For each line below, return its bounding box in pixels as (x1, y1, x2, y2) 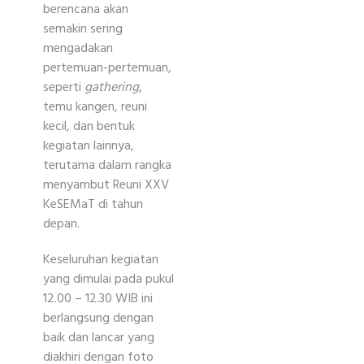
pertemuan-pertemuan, (43, 58, 171, 79)
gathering (84, 77, 139, 98)
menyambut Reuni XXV (43, 175, 169, 196)
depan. (43, 214, 80, 235)
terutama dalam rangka (43, 155, 171, 176)
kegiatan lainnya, (43, 136, 134, 157)
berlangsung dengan (43, 308, 154, 329)
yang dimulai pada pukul (43, 269, 174, 290)
